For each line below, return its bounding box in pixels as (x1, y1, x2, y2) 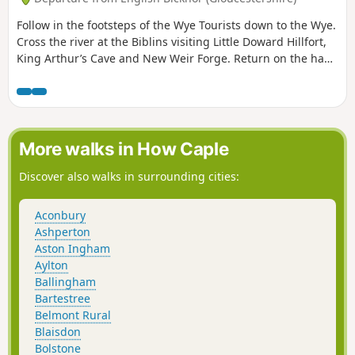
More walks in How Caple (19, 138, 229, 160)
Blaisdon (35, 323, 81, 339)
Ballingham (35, 273, 96, 289)
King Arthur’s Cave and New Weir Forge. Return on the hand (17, 50, 338, 66)
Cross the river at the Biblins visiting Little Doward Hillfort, (17, 33, 326, 49)
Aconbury (35, 207, 86, 223)
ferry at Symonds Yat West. (17, 67, 158, 82)
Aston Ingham (35, 240, 110, 256)
